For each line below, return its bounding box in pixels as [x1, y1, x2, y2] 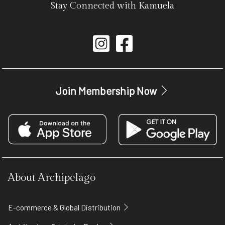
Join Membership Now [56, 84, 159, 97]
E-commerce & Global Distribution [8, 202, 122, 212]
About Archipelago [8, 171, 95, 184]
